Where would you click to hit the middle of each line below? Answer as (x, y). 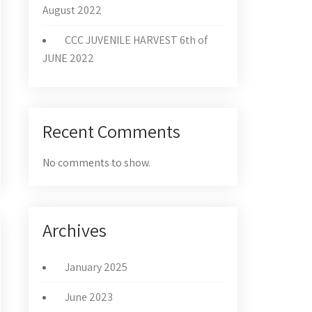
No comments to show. (96, 163)
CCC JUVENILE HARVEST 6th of (136, 40)
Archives (75, 230)
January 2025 (96, 267)
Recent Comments (111, 131)
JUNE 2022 (68, 58)
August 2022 (72, 10)
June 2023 (89, 297)
